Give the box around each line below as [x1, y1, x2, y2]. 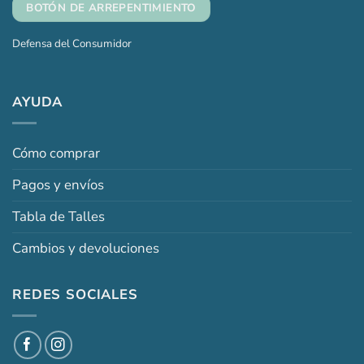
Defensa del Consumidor [12, 35, 132, 51]
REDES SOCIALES [12, 285, 138, 305]
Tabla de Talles [12, 206, 105, 226]
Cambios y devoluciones [12, 238, 159, 258]
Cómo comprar [12, 143, 100, 162]
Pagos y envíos [12, 175, 104, 194]
